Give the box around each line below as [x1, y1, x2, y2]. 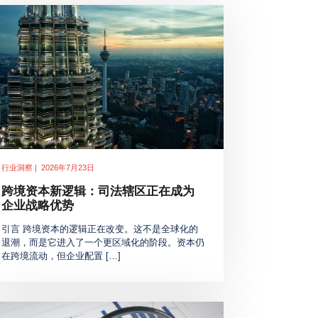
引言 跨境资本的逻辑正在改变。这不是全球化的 [1, 224, 199, 235]
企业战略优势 [1, 199, 75, 213]
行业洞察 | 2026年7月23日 [1, 163, 95, 172]
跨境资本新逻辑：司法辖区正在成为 [1, 185, 195, 199]
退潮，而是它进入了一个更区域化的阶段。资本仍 [1, 238, 205, 248]
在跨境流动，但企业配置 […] [1, 251, 121, 262]
